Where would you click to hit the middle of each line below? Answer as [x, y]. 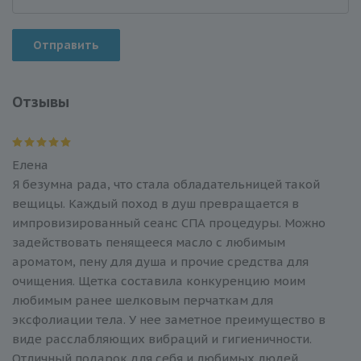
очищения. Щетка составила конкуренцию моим [159, 281]
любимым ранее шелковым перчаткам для [143, 301]
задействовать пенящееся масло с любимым [149, 243]
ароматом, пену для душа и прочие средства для [160, 262]
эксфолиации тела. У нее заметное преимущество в [169, 320]
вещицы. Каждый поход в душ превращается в [156, 204]
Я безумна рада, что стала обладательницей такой [166, 185]
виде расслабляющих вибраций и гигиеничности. [162, 339]
